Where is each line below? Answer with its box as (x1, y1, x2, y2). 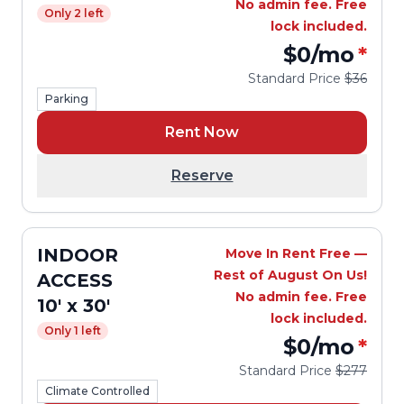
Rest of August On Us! (214, 267, 367, 283)
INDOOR (37, 244, 118, 266)
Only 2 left (44, 6, 104, 20)
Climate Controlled (45, 384, 150, 398)
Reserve (170, 167, 234, 184)
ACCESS (37, 270, 113, 291)
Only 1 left (44, 324, 101, 337)
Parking (45, 92, 88, 106)
